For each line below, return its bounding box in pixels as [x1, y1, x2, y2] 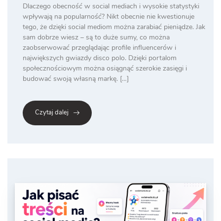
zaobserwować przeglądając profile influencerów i [23, 43, 176, 53]
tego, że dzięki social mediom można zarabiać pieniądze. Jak [23, 22, 205, 32]
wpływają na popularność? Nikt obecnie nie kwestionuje [23, 12, 194, 22]
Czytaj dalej [35, 108, 69, 117]
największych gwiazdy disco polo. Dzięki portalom [23, 53, 177, 63]
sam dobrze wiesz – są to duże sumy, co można [23, 33, 170, 42]
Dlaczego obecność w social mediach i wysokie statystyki [23, 1, 199, 11]
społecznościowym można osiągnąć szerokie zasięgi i [23, 64, 187, 74]
